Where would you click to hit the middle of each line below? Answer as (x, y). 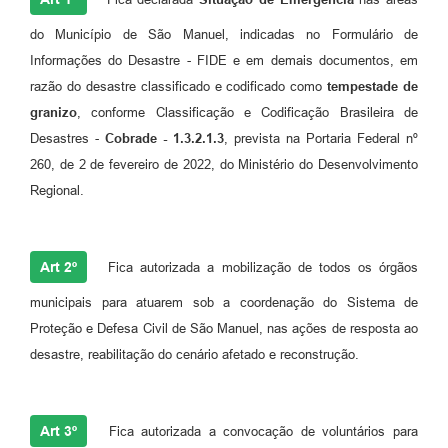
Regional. (57, 190)
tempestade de (372, 86)
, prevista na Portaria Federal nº (321, 138)
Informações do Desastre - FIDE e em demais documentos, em (224, 60)
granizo (53, 112)
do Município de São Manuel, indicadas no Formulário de (224, 34)
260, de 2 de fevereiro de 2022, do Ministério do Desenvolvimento (224, 164)
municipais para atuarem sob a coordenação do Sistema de (224, 302)
